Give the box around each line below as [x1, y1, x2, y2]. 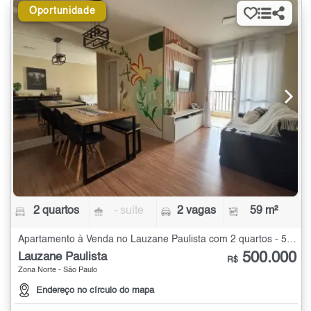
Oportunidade [29, 6, 96, 16]
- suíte [114, 205, 144, 217]
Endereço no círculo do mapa [36, 285, 154, 295]
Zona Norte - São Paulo [18, 266, 97, 274]
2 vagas [176, 205, 216, 217]
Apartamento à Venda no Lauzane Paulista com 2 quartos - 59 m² [287, 234, 296, 244]
